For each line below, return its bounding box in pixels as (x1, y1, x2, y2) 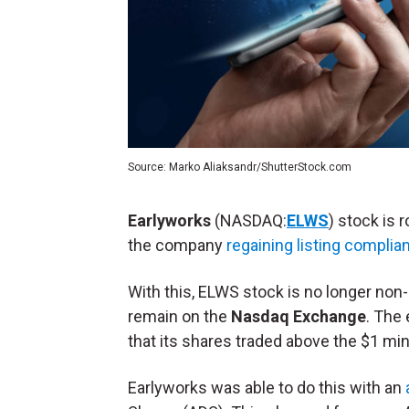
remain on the (128, 307, 231, 327)
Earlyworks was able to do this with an (128, 378, 405, 398)
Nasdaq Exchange (231, 307, 366, 327)
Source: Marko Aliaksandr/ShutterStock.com (128, 161, 351, 174)
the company (128, 236, 226, 256)
